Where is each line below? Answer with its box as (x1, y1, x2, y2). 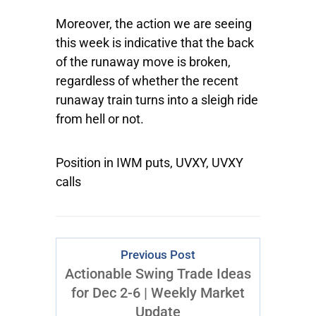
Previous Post (121, 248, 195, 262)
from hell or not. (56, 111, 144, 127)
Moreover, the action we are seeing (56, 16, 252, 32)
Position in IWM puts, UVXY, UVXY (56, 155, 243, 171)
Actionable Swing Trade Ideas (65, 265, 251, 283)
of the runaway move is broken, (56, 54, 231, 70)
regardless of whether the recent (56, 73, 238, 89)
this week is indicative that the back (56, 35, 254, 51)
